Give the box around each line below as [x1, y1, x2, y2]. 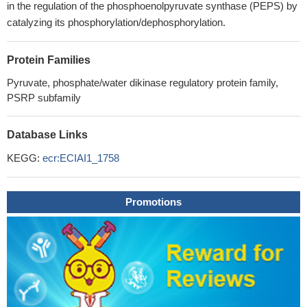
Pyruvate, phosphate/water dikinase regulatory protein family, [7, 77, 278, 88]
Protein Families [7, 54, 90, 66]
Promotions [125, 196, 182, 208]
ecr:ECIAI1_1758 [42, 152, 119, 164]
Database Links [7, 129, 88, 140]
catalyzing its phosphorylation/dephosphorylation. [7, 16, 225, 28]
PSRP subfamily [7, 92, 81, 103]
